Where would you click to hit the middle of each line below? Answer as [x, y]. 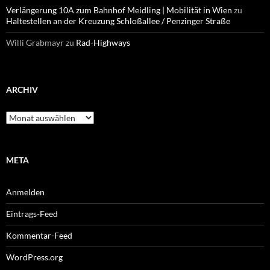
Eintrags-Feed [32, 214]
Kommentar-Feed [39, 235]
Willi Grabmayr [35, 42]
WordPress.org [34, 257]
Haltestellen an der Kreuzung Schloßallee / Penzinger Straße [118, 21]
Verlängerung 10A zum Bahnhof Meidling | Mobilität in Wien [119, 10]
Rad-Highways [103, 42]
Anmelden [25, 192]
